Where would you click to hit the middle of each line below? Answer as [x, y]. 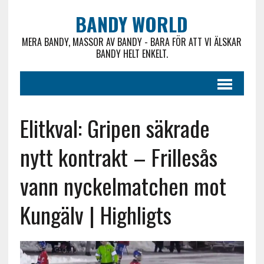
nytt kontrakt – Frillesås [118, 157]
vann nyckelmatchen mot [123, 186]
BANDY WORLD [132, 24]
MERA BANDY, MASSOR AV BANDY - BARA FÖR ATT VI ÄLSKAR [132, 42]
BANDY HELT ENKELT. [132, 54]
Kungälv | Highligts [95, 214]
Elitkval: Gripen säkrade [115, 128]
